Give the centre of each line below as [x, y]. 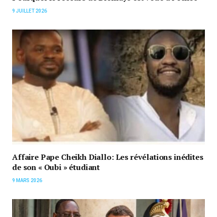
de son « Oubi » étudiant [56, 167]
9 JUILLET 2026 [30, 11]
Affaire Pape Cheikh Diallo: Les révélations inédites [108, 157]
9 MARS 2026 [27, 181]
